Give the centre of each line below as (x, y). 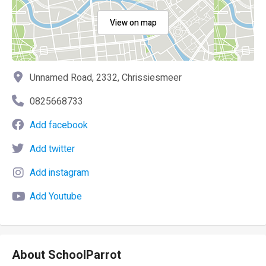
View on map (133, 23)
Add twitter (52, 149)
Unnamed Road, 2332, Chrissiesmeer (106, 78)
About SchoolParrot (66, 255)
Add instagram (59, 173)
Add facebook (59, 125)
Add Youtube (56, 197)
